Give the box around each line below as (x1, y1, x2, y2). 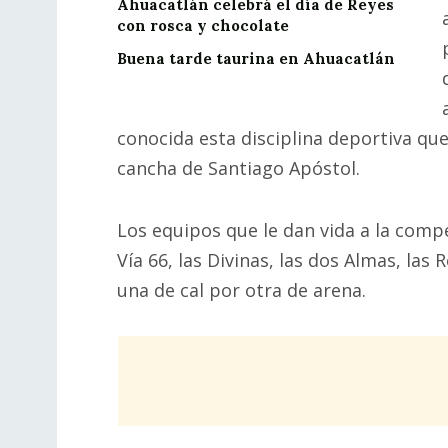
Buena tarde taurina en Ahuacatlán (117, 49, 395, 69)
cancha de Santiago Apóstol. (117, 156, 360, 181)
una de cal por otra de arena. (117, 277, 366, 302)
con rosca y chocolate (117, 16, 289, 36)
